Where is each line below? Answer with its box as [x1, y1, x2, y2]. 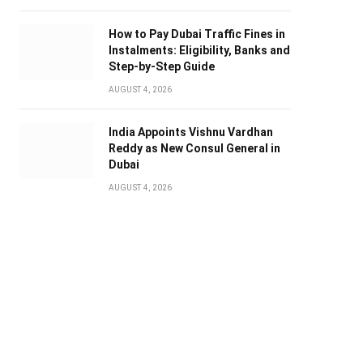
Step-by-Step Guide [108, 60, 215, 74]
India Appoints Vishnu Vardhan [108, 126, 273, 139]
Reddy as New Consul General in [108, 142, 280, 156]
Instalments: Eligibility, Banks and [108, 44, 290, 58]
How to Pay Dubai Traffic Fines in [108, 28, 285, 41]
